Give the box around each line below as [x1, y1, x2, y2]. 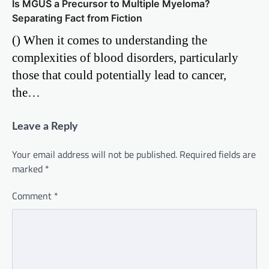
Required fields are [180, 147, 256, 162]
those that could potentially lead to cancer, [12, 67, 226, 82]
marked [12, 161, 45, 176]
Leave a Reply [12, 121, 78, 132]
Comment [12, 188, 54, 203]
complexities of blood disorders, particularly [12, 50, 238, 64]
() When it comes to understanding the [12, 32, 207, 47]
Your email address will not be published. [12, 147, 177, 162]
